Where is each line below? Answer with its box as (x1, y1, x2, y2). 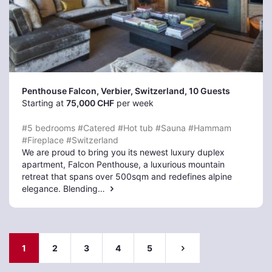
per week (114, 98, 154, 108)
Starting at (22, 98, 66, 108)
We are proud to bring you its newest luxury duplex (22, 147, 225, 157)
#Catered (78, 123, 115, 133)
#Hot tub (118, 123, 153, 133)
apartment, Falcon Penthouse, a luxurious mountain (22, 159, 225, 169)
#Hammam (188, 123, 231, 133)
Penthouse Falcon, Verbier (22, 86, 131, 96)
